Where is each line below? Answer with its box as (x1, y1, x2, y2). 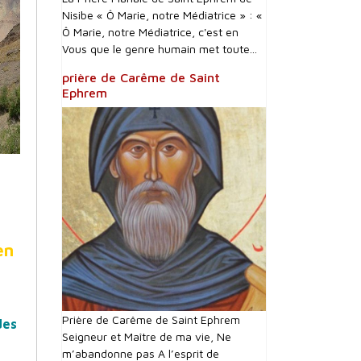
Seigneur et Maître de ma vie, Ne (62, 330, 231, 343)
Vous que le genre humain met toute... (62, 42, 257, 56)
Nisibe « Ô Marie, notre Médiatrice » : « (62, 8, 263, 22)
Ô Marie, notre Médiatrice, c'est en (62, 25, 239, 39)
